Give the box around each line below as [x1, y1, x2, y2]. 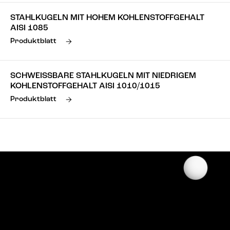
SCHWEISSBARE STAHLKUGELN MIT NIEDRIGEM [10, 72, 196, 80]
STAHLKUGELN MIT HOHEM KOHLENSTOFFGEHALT [10, 14, 204, 22]
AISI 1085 [10, 24, 48, 32]
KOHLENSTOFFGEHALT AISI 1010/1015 [10, 82, 160, 90]
